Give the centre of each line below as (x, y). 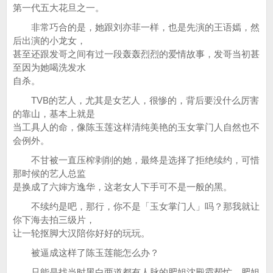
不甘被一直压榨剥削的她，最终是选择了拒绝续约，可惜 (136, 160)
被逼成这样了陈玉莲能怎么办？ (86, 253)
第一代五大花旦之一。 (58, 8)
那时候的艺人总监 (49, 173)
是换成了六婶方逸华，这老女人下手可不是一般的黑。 (122, 187)
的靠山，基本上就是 (54, 114)
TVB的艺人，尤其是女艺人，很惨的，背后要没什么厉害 (136, 100)
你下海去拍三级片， (54, 220)
